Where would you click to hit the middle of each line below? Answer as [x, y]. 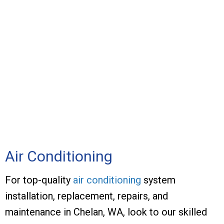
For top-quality [39, 180]
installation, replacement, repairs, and [86, 196]
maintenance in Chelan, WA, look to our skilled [106, 212]
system [158, 180]
